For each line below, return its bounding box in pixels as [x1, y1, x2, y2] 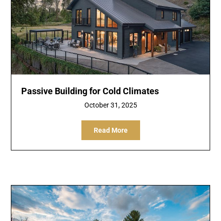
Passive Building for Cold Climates [21, 85, 159, 96]
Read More [93, 126, 128, 134]
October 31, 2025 [84, 101, 137, 109]
